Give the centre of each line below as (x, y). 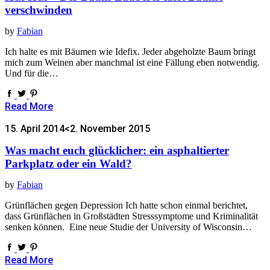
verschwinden (39, 10)
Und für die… (32, 74)
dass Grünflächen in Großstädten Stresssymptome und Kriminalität (131, 216)
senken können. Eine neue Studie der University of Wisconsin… (128, 227)
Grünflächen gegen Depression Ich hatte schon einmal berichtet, (126, 206)
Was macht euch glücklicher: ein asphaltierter (117, 150)
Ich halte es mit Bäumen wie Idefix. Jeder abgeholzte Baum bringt (130, 52)
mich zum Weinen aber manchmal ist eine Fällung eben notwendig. (132, 63)
